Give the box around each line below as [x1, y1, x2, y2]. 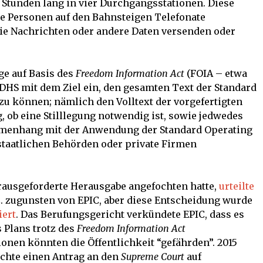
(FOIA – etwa [184, 68, 247, 80]
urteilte [219, 180, 254, 193]
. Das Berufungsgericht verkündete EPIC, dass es [16, 208, 244, 221]
